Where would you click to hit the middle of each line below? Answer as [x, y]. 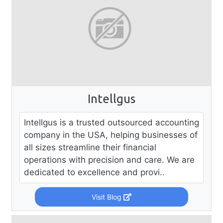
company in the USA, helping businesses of [111, 135]
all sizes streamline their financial [90, 147]
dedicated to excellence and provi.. [94, 172]
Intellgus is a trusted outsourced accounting [111, 122]
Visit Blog [107, 197]
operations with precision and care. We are [109, 160]
